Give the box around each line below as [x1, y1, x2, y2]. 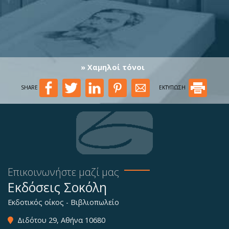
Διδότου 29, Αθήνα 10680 [13, 215, 105, 225]
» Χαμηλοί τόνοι [80, 62, 145, 73]
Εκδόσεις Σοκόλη [8, 178, 107, 196]
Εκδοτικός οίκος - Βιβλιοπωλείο [8, 197, 119, 208]
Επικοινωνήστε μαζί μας [8, 165, 119, 179]
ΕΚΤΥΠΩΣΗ [158, 83, 187, 91]
